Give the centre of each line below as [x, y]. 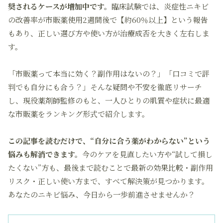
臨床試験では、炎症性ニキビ [160, 6]
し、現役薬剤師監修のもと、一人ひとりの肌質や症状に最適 [109, 100]
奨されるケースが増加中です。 [60, 6]
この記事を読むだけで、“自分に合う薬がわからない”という [109, 141]
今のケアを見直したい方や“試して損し [147, 154]
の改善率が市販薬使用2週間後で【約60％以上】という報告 [108, 20]
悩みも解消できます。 [45, 154]
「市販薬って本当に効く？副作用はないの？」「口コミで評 [109, 73]
